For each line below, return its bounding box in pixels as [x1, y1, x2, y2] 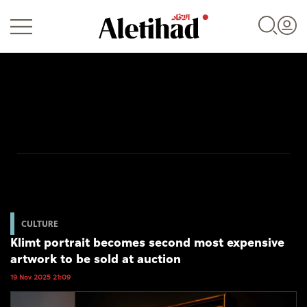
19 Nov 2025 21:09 [10, 272, 71, 284]
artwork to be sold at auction [10, 250, 181, 269]
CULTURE [21, 217, 58, 230]
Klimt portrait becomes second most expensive [10, 234, 284, 253]
